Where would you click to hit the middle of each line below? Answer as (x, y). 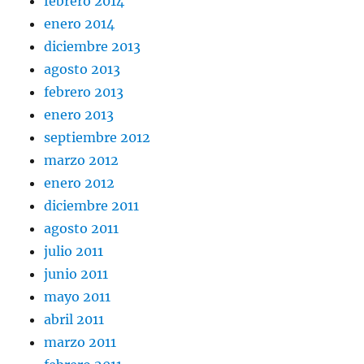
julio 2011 (74, 251)
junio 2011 (76, 274)
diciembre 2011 (92, 206)
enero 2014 (80, 24)
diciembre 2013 (93, 47)
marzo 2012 (82, 160)
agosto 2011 (82, 229)
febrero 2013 (84, 92)
